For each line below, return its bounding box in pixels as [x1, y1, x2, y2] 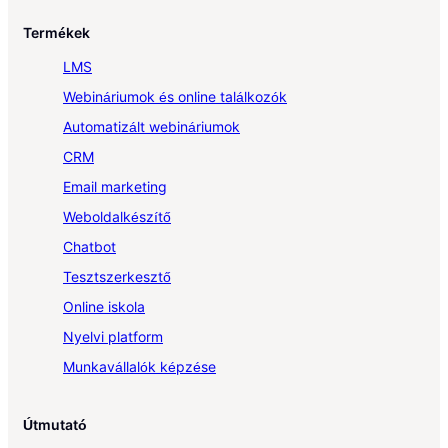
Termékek [23, 23, 90, 41]
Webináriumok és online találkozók [63, 87, 287, 105]
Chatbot [63, 237, 116, 255]
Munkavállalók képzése [63, 357, 216, 375]
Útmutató [23, 415, 87, 433]
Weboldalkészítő [63, 207, 171, 225]
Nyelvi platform [63, 327, 163, 345]
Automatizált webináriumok [63, 117, 240, 135]
